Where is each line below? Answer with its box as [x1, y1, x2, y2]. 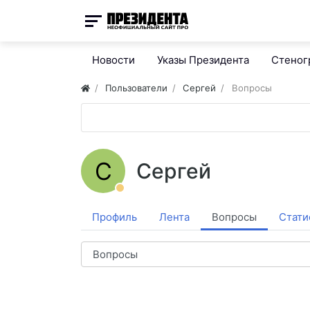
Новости [92, 53, 135, 66]
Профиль [92, 210, 137, 224]
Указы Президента [157, 53, 249, 66]
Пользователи [105, 82, 168, 93]
